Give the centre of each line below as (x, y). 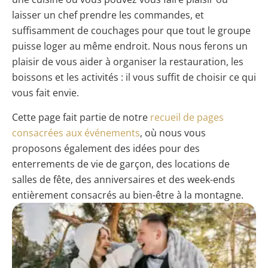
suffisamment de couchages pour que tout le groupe (131, 31)
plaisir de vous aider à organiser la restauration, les (128, 62)
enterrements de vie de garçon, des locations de (121, 164)
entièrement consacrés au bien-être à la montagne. (128, 195)
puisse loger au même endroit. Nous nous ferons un (130, 46)
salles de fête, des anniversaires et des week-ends (124, 179)
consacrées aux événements (76, 133)
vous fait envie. (45, 93)
